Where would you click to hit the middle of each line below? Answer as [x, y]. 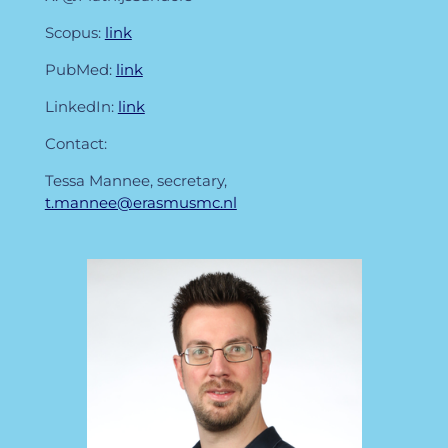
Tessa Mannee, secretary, [135, 180]
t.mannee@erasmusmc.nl [140, 202]
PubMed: [80, 69]
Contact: [75, 143]
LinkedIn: [81, 106]
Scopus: [72, 32]
